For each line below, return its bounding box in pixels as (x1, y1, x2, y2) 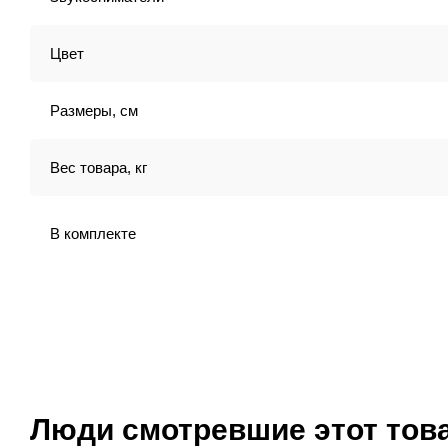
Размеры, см (50, 102, 138, 119)
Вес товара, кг (50, 159, 147, 176)
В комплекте (50, 224, 136, 242)
